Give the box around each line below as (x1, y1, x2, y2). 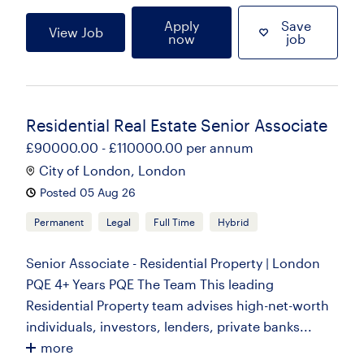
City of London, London (39, 162, 186, 178)
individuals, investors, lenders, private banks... (26, 318, 312, 334)
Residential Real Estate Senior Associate (26, 115, 327, 135)
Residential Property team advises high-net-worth (26, 297, 329, 313)
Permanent (34, 216, 84, 227)
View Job (48, 24, 103, 40)
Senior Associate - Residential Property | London (26, 255, 320, 271)
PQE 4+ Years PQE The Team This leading (26, 276, 274, 292)
